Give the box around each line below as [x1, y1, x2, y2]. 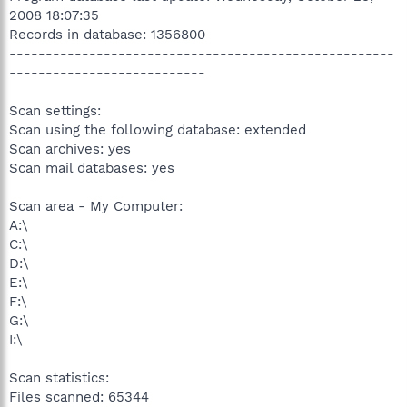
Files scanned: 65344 [9, 389, 149, 405]
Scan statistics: [9, 370, 109, 386]
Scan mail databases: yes [9, 160, 174, 176]
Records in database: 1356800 [9, 26, 205, 43]
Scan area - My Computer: [9, 198, 183, 214]
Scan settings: [9, 103, 101, 119]
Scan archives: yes [9, 141, 131, 157]
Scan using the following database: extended [9, 122, 306, 138]
